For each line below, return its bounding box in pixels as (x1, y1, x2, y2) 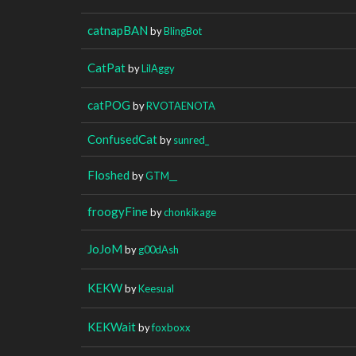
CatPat (87, 60, 126, 75)
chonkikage (164, 205, 216, 219)
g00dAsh (138, 242, 179, 256)
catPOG (87, 97, 130, 112)
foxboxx (152, 320, 191, 334)
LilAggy (141, 61, 175, 75)
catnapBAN (87, 22, 148, 37)
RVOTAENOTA (146, 99, 215, 112)
